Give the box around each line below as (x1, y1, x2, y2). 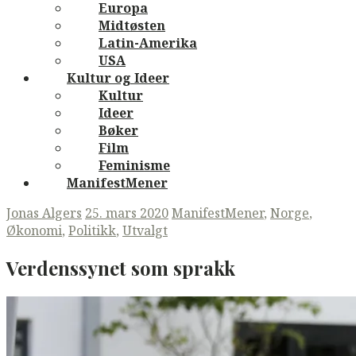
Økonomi (6, 221, 62, 239)
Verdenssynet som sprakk (6, 254, 235, 281)
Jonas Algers (6, 203, 82, 222)
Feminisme (99, 156, 170, 174)
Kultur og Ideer (67, 68, 169, 87)
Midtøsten (99, 16, 165, 34)
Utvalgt (122, 221, 168, 239)
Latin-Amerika (99, 33, 197, 52)
